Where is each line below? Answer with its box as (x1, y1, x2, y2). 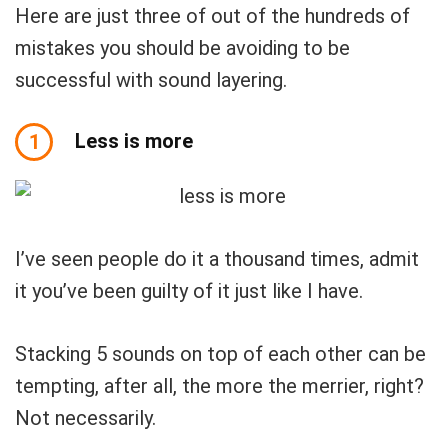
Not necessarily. (15, 406, 156, 430)
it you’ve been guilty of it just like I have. (15, 279, 363, 303)
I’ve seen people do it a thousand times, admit (15, 247, 419, 271)
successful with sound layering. (15, 68, 287, 92)
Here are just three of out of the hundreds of (15, 4, 410, 28)
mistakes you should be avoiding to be (15, 36, 350, 60)
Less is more (75, 129, 193, 153)
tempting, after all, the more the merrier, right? (15, 374, 424, 398)
